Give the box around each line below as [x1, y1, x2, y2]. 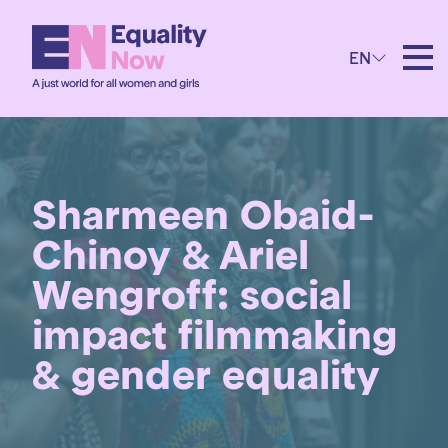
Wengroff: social [32, 270, 352, 320]
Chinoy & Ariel [32, 230, 309, 280]
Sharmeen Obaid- [32, 190, 374, 240]
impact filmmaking [32, 310, 398, 360]
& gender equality [32, 350, 380, 400]
